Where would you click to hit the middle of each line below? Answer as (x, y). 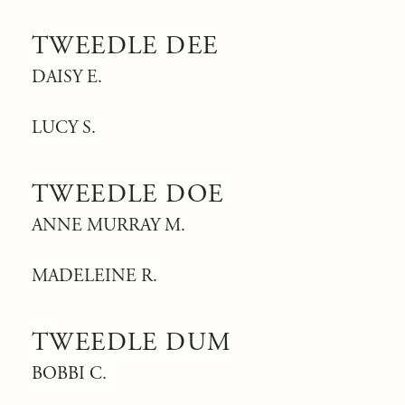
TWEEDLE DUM (132, 343)
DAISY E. (67, 77)
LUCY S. (64, 128)
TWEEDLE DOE (128, 194)
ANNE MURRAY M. (108, 226)
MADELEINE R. (94, 276)
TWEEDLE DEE (125, 46)
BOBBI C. (69, 374)
